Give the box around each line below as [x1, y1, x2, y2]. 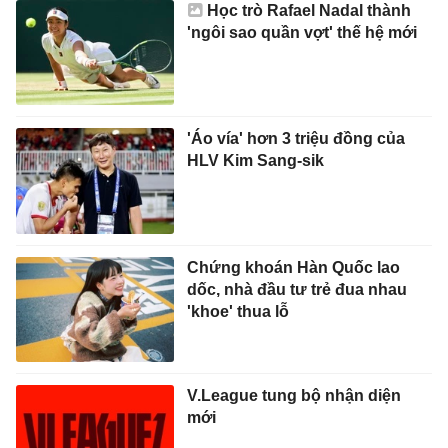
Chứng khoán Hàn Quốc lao [186, 258, 400, 276]
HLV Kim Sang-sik [186, 152, 324, 170]
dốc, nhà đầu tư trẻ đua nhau [186, 280, 407, 298]
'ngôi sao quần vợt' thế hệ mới [186, 23, 417, 41]
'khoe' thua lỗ [186, 302, 289, 320]
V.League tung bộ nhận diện [186, 387, 401, 405]
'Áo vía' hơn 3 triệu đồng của [186, 130, 405, 148]
